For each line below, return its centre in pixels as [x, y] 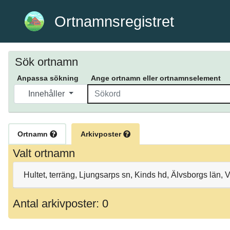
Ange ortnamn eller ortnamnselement [156, 78]
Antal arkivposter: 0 [61, 203]
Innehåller [47, 94]
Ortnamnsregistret [114, 21]
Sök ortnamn [46, 62]
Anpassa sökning [48, 78]
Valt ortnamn [44, 154]
